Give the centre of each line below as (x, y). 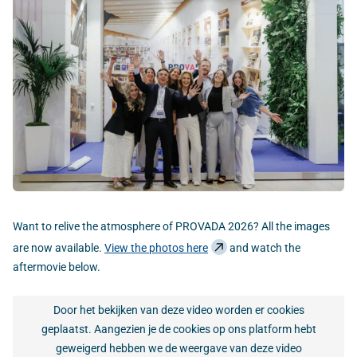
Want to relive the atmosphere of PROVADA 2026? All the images (171, 226)
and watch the (264, 247)
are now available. (59, 247)
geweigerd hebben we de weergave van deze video (178, 349)
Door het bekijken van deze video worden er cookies (178, 310)
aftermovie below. (57, 267)
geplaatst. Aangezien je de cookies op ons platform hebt (178, 330)
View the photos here (156, 247)
